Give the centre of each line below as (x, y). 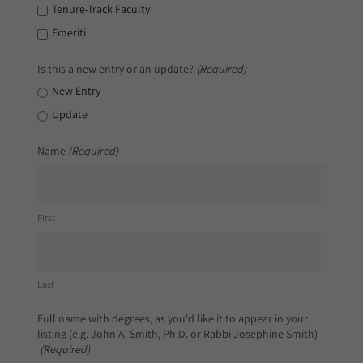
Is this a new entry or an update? (115, 68)
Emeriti (68, 32)
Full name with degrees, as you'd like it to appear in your (172, 318)
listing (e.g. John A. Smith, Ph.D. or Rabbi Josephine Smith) (177, 333)
